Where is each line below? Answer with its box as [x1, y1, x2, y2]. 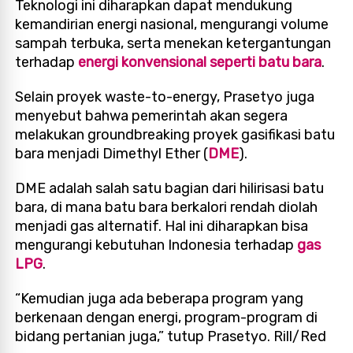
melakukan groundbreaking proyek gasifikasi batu [15, 125, 336, 143]
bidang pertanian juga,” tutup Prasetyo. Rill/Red [15, 327, 327, 345]
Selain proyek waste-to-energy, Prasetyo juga [15, 87, 315, 106]
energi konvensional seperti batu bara [78, 53, 322, 71]
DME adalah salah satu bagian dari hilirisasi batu [15, 179, 325, 197]
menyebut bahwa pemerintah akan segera [15, 106, 288, 124]
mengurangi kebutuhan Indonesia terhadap [15, 236, 298, 254]
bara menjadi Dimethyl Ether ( [15, 144, 209, 162]
